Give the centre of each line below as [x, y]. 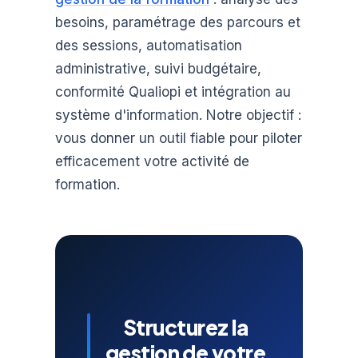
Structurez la [185, 327]
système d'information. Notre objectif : [178, 115]
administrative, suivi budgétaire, [158, 68]
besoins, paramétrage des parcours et [177, 22]
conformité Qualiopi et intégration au [173, 91]
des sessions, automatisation [148, 45]
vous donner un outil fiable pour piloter [178, 138]
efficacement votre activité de [152, 161]
